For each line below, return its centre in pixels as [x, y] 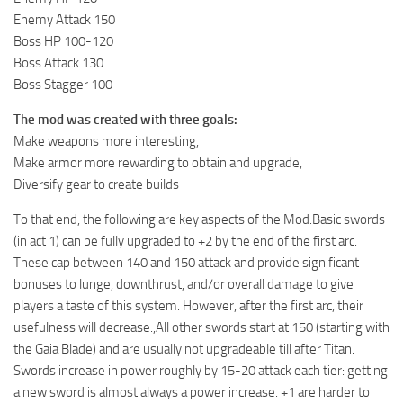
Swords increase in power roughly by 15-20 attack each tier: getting [201, 371]
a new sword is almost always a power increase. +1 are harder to [192, 393]
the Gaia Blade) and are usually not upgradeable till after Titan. [184, 349]
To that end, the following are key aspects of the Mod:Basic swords [199, 220]
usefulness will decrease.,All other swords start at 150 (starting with [201, 328]
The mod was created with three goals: [125, 120]
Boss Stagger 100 [63, 85]
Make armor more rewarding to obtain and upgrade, [158, 163]
